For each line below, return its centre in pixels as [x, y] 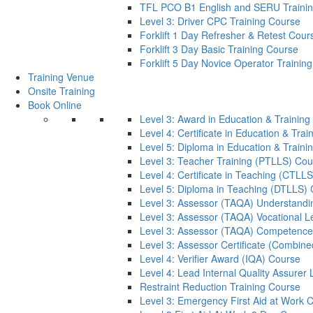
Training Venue [61, 77]
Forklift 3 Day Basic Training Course [219, 49]
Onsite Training [61, 91]
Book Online [55, 105]
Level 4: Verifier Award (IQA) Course [220, 259]
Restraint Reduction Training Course [220, 286]
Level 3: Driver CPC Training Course [220, 21]
